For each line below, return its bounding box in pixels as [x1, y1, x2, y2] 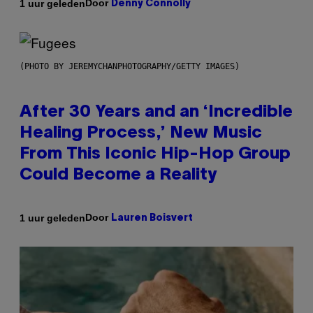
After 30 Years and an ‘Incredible [20, 105, 293, 121]
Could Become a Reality [20, 168, 217, 184]
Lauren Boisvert [111, 214, 193, 224]
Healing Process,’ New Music [20, 126, 262, 142]
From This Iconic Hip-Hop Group [20, 147, 291, 163]
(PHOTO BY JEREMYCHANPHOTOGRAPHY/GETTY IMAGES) [20, 61, 240, 72]
